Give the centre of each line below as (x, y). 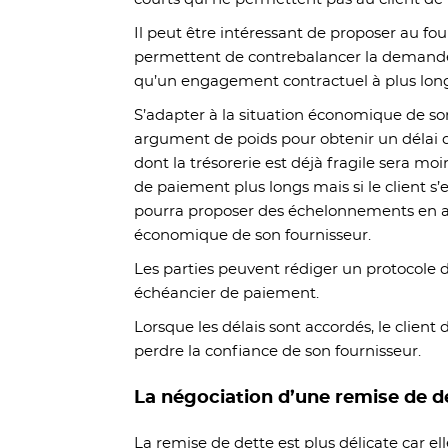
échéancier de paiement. (229, 293)
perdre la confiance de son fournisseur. (280, 351)
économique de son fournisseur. (257, 235)
